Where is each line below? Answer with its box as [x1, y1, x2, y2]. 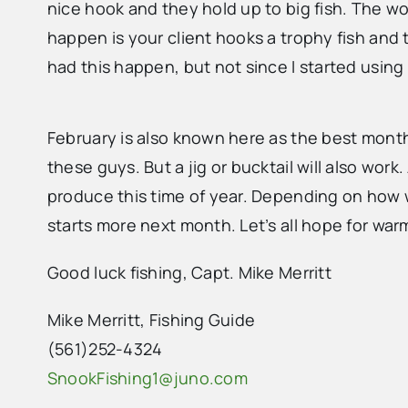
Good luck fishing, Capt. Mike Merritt [46, 261, 331, 284]
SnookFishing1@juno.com [46, 367, 248, 390]
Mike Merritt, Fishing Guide [46, 309, 256, 331]
